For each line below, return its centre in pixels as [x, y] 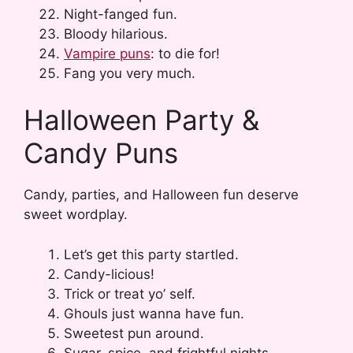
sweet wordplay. [76, 215]
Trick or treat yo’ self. [130, 294]
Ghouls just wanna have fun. [154, 313]
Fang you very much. [130, 73]
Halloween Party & [141, 120]
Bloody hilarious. [116, 33]
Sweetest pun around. [134, 333]
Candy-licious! [109, 274]
